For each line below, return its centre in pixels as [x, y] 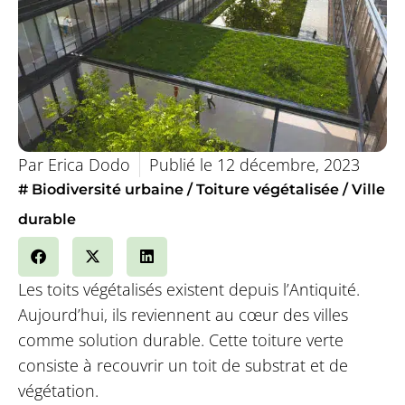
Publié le [183, 164]
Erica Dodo [86, 164]
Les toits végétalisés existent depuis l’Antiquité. [188, 289]
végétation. [58, 390]
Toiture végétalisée [267, 189]
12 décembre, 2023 [288, 164]
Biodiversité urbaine [107, 189]
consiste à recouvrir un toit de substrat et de [183, 365]
